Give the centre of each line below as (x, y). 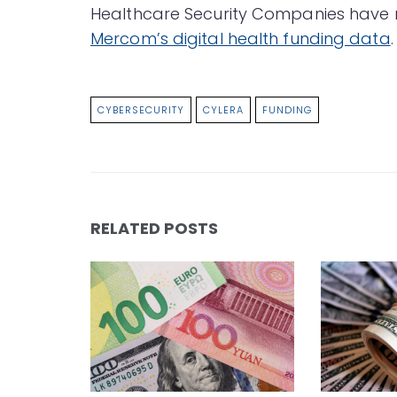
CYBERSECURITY (141, 110)
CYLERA (223, 110)
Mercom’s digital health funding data (241, 39)
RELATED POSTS (154, 229)
